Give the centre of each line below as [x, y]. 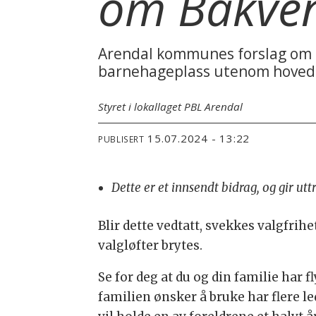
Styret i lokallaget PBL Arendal [171, 106]
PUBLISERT [121, 139]
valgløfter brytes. [151, 246]
